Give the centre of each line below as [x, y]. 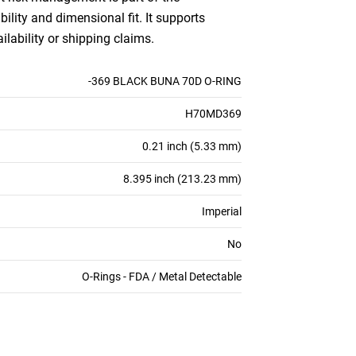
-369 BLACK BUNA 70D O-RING [165, 81]
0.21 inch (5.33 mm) [192, 146]
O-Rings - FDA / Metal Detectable [162, 277]
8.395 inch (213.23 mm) [182, 179]
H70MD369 [213, 114]
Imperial [222, 211]
